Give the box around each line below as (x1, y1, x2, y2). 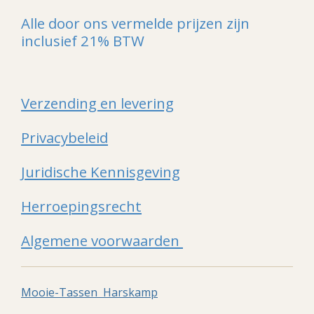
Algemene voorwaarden (21, 231, 183, 250)
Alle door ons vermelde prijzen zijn (21, 13, 250, 33)
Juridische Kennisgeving (21, 162, 180, 182)
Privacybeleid (21, 128, 108, 147)
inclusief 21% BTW (21, 31, 144, 50)
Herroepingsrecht (21, 196, 142, 216)
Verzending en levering (21, 93, 174, 113)
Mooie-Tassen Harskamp (21, 285, 158, 300)
